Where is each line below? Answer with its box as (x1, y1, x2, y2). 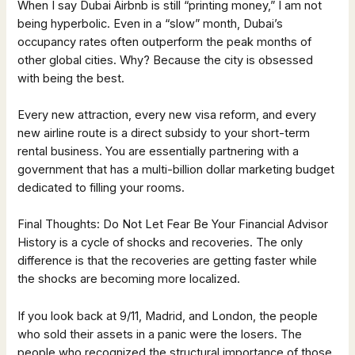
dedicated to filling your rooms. (17, 181, 185, 196)
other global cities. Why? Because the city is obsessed (17, 52, 314, 67)
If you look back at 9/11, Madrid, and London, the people (17, 308, 319, 323)
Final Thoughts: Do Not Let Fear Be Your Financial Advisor (17, 217, 329, 232)
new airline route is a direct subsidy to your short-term (17, 126, 311, 141)
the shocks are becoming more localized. (17, 272, 241, 287)
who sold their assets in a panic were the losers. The (17, 326, 303, 342)
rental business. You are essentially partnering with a (17, 144, 300, 159)
